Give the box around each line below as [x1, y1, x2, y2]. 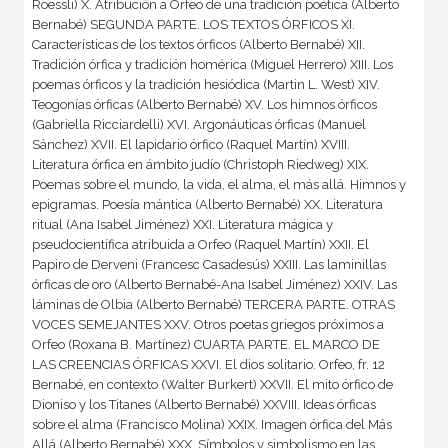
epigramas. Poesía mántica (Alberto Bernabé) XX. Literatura [31, 196, 383, 212]
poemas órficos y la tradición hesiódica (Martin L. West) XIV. [31, 76, 380, 92]
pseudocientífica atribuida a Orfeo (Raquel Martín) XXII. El [31, 236, 369, 252]
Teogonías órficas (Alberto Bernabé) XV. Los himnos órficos [31, 96, 377, 112]
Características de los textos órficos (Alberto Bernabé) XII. [31, 36, 365, 52]
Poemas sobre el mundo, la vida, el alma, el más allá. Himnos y [31, 176, 406, 192]
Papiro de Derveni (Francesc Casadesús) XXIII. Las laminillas [31, 256, 386, 272]
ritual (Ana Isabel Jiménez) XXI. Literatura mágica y [31, 216, 333, 232]
